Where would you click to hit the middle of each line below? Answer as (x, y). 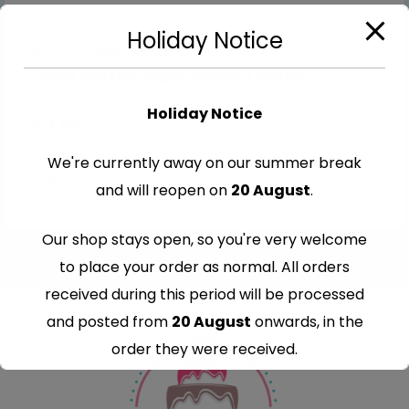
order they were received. (204, 349)
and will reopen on (163, 190)
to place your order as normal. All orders (204, 267)
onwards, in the (307, 322)
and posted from (109, 322)
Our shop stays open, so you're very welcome (204, 240)
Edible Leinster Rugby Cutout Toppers (169, 75)
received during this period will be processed (204, 294)
